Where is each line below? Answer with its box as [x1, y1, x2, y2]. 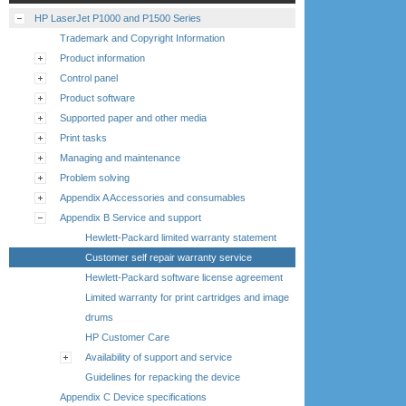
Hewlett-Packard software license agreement [85, 271, 283, 283]
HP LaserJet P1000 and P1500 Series [34, 12, 201, 24]
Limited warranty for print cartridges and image [85, 291, 289, 303]
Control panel [60, 72, 118, 83]
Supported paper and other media [60, 111, 207, 123]
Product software [60, 92, 135, 103]
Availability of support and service [85, 351, 232, 362]
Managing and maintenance [60, 151, 180, 163]
